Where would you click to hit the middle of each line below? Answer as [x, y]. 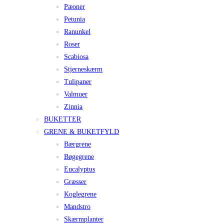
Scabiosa [76, 57]
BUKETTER [62, 119]
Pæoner [74, 7]
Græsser [75, 182]
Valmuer [76, 94]
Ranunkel [77, 32]
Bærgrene [77, 144]
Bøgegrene [79, 157]
